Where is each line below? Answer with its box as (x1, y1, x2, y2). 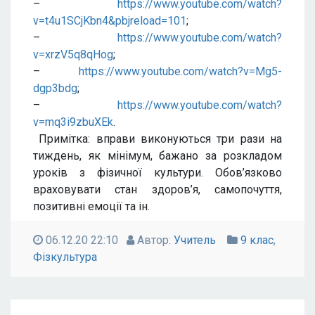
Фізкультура (33, 250, 97, 264)
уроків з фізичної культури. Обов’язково (33, 166, 282, 179)
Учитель (174, 233, 216, 247)
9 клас (240, 233, 274, 247)
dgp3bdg (33, 82, 77, 95)
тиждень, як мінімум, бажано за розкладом (33, 149, 282, 162)
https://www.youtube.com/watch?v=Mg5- (79, 65, 282, 78)
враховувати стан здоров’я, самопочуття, (33, 183, 282, 196)
